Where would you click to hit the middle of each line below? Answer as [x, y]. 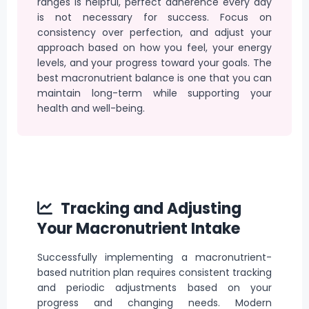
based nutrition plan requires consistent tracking [154, 273]
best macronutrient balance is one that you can [154, 78]
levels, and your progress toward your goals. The [154, 62]
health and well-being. [91, 108]
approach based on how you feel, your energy [154, 47]
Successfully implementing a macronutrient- [154, 258]
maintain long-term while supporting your [154, 93]
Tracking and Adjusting [150, 208]
